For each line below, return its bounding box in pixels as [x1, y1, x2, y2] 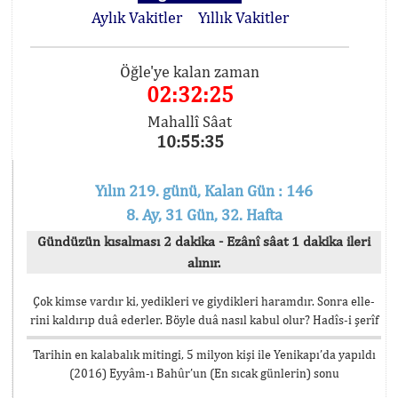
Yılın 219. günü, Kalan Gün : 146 [95, 181, 313, 200]
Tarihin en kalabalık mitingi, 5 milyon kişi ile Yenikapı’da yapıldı [32, 347, 376, 362]
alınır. [187, 254, 220, 271]
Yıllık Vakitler [197, 8, 289, 27]
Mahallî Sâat [147, 112, 233, 131]
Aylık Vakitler [91, 8, 182, 27]
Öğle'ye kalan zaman [120, 62, 260, 81]
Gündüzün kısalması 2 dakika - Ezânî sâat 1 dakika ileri [37, 233, 370, 250]
